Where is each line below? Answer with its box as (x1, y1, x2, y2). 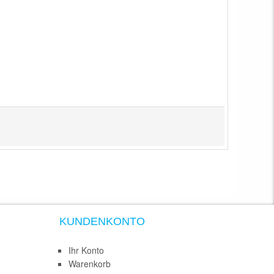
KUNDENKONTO (59, 215, 145, 228)
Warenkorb (68, 257, 111, 270)
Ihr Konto (68, 243, 104, 256)
